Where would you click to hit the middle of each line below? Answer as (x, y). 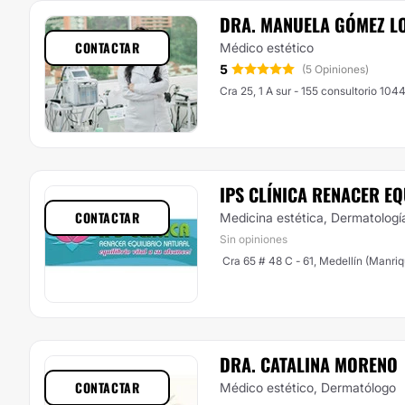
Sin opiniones (254, 239)
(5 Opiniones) (335, 69)
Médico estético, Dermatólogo (308, 387)
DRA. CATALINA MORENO (309, 364)
